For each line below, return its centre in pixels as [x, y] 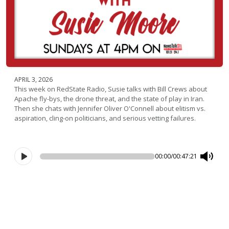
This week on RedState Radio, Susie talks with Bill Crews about [111, 89]
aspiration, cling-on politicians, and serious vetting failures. [105, 118]
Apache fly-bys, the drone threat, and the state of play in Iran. [109, 99]
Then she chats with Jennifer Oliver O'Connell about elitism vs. [110, 108]
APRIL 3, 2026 [33, 79]
